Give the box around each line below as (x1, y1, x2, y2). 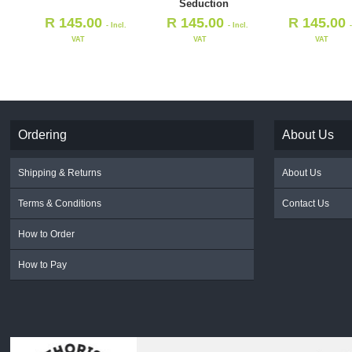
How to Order (18, 228, 75, 240)
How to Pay (18, 258, 68, 270)
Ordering (18, 127, 68, 141)
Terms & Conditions (18, 197, 102, 209)
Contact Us (282, 197, 330, 209)
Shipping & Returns (18, 167, 102, 178)
